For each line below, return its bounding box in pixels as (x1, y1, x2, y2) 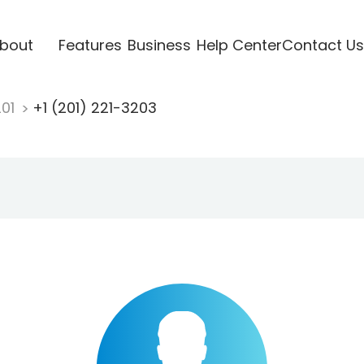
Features (58, 34, 122, 55)
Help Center (196, 34, 282, 55)
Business (127, 34, 191, 55)
